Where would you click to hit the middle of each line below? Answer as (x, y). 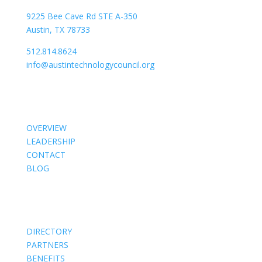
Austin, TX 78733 (58, 30)
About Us (45, 93)
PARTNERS (47, 245)
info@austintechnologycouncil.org (90, 65)
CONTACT (46, 155)
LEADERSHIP (51, 141)
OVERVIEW (46, 128)
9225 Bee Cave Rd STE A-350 (82, 16)
